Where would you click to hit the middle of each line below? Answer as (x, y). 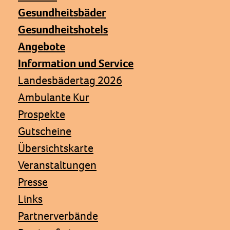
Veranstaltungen (57, 165)
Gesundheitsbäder (62, 12)
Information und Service (76, 63)
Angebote (42, 46)
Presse (33, 182)
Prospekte (42, 114)
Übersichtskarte (56, 148)
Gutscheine (45, 131)
